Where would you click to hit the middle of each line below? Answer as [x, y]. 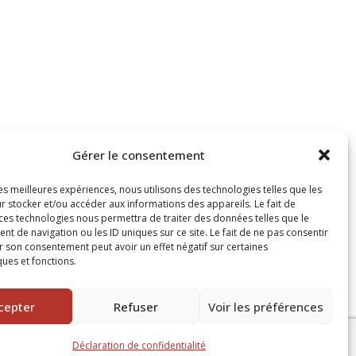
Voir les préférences [265, 306]
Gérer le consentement [139, 155]
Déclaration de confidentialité [139, 345]
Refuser [136, 306]
